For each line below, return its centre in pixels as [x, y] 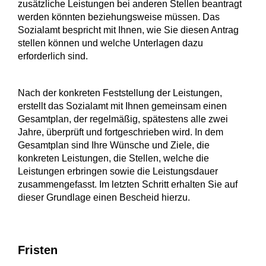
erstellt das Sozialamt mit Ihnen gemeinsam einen [122, 106]
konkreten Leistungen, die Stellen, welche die [113, 158]
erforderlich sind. [53, 56]
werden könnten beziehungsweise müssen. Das [119, 17]
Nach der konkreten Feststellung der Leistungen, [120, 93]
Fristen [38, 250]
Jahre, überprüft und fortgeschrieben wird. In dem [121, 132]
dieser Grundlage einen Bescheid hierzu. [104, 197]
